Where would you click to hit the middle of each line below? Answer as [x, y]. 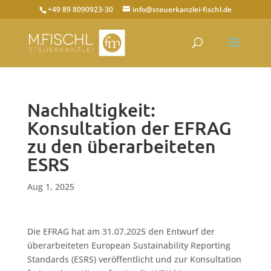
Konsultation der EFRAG [129, 128]
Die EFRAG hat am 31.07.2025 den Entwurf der [121, 231]
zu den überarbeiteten [121, 146]
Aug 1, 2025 [51, 187]
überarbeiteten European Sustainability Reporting [129, 245]
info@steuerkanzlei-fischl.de [182, 9]
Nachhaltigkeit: [91, 110]
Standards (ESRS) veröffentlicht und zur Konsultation [134, 259]
